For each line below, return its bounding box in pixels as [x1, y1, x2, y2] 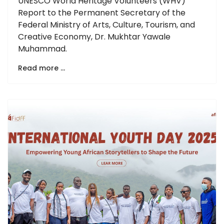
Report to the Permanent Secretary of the [18, 6, 185, 18]
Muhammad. [18, 42, 67, 54]
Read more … [18, 62, 65, 73]
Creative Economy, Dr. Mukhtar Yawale [18, 30, 170, 42]
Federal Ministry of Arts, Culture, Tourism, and [18, 18, 195, 30]
